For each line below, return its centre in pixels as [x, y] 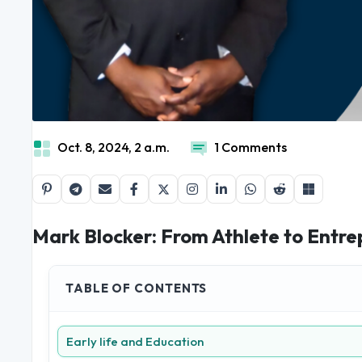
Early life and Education [135, 342]
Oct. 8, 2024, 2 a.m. [114, 147]
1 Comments [250, 147]
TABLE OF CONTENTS [137, 288]
